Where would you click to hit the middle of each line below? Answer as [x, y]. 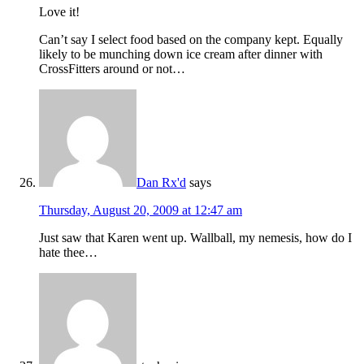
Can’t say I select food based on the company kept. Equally [191, 40]
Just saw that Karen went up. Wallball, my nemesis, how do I [195, 238]
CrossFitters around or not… [112, 69]
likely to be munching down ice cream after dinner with [181, 54]
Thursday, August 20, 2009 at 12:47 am [141, 210]
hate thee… [68, 253]
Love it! [59, 12]
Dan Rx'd [161, 183]
